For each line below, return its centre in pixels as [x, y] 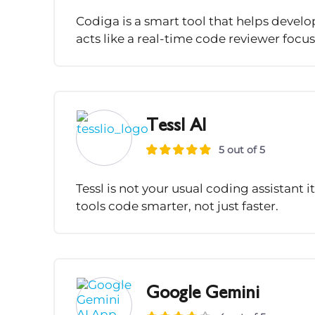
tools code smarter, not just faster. [177, 206]
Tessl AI [176, 126]
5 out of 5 [242, 149]
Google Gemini [203, 294]
